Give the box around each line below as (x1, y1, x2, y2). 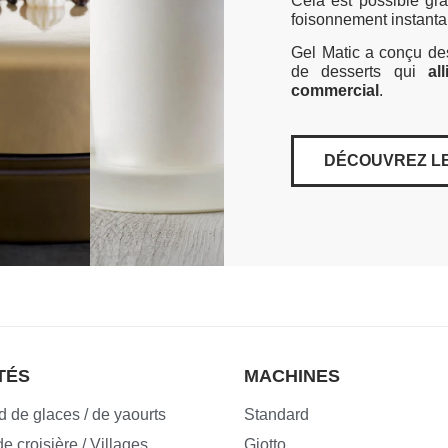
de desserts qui (291, 63, 428, 81)
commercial (291, 82, 380, 100)
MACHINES (243, 365, 340, 386)
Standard (243, 405, 309, 423)
